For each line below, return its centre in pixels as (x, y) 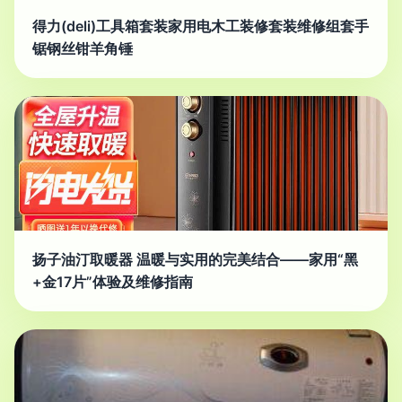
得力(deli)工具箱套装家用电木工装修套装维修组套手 (201, 26)
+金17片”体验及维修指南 (113, 282)
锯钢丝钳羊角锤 (83, 49)
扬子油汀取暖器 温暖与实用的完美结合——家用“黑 (195, 260)
